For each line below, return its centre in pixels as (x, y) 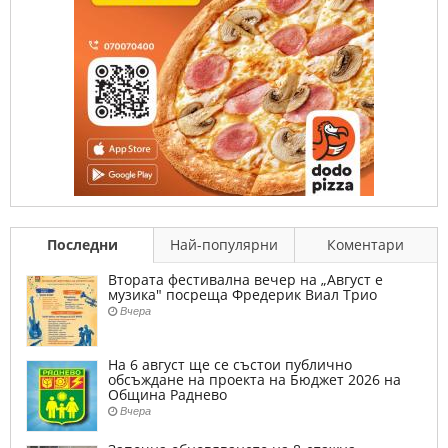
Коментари (366, 244)
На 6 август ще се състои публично (230, 364)
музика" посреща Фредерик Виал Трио (242, 294)
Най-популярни (224, 244)
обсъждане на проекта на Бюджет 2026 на (254, 379)
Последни (82, 244)
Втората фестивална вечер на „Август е (245, 279)
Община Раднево (167, 394)
